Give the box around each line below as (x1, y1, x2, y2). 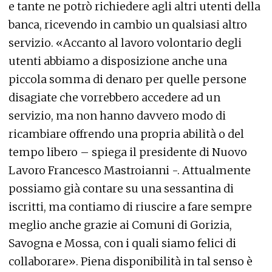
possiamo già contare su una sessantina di (8, 182, 234, 196)
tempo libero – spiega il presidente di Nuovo (8, 145, 247, 160)
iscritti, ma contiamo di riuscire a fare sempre (8, 200, 252, 214)
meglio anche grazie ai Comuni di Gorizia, (8, 218, 232, 233)
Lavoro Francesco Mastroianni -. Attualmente (8, 163, 251, 178)
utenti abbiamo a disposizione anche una (8, 54, 227, 69)
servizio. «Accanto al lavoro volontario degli (8, 36, 242, 50)
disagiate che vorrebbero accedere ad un (8, 90, 220, 105)
